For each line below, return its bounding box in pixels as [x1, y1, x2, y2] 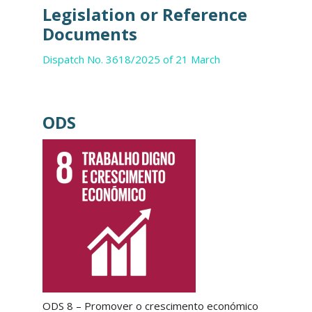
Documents [42, 22, 137, 45]
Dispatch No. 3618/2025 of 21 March [42, 52, 220, 66]
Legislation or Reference [42, 2, 247, 26]
